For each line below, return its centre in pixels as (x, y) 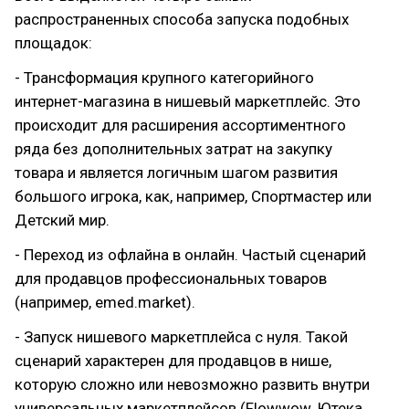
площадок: (53, 43)
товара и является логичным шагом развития (176, 173)
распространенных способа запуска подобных (182, 19)
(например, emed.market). (105, 302)
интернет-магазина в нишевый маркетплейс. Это (188, 101)
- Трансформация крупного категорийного (164, 78)
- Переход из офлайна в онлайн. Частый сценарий (190, 255)
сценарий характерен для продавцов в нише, (173, 361)
